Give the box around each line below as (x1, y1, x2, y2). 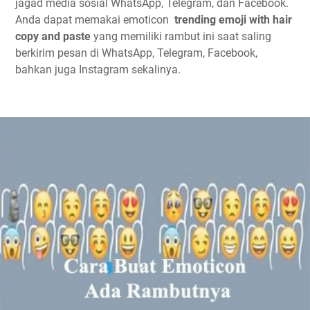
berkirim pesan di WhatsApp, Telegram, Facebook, (15, 46, 257, 60)
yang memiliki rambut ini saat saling (91, 30, 271, 43)
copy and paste (15, 30, 91, 43)
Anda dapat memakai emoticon (15, 13, 174, 26)
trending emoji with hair (174, 13, 292, 26)
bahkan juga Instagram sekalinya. (15, 63, 181, 76)
